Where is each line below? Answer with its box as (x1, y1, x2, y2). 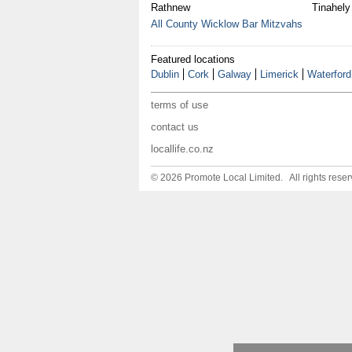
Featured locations (150, 53, 235, 65)
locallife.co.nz (150, 143, 214, 155)
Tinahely (311, 2, 350, 13)
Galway (217, 68, 251, 80)
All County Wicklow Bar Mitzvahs (150, 18, 302, 30)
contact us (150, 121, 199, 133)
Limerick (259, 68, 299, 80)
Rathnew (150, 2, 190, 13)
